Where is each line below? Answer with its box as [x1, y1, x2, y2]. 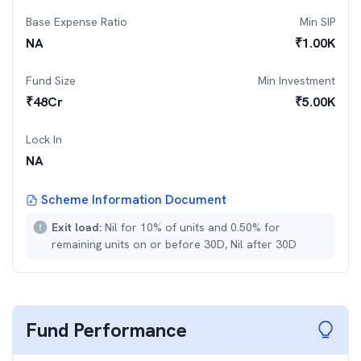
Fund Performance [26, 317, 187, 342]
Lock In [26, 132, 62, 147]
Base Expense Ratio [26, 15, 127, 29]
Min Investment [258, 73, 335, 88]
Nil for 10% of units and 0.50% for [105, 220, 280, 234]
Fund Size [26, 73, 76, 88]
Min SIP [300, 15, 335, 29]
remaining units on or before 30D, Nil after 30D [52, 237, 297, 251]
